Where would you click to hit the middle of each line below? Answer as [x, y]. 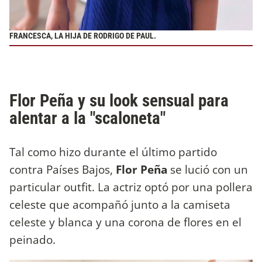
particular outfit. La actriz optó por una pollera [131, 187]
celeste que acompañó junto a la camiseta [120, 205]
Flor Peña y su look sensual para [119, 100]
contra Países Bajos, [61, 170]
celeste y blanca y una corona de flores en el [125, 222]
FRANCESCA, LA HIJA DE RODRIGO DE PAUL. [84, 36]
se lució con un [209, 170]
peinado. [32, 240]
